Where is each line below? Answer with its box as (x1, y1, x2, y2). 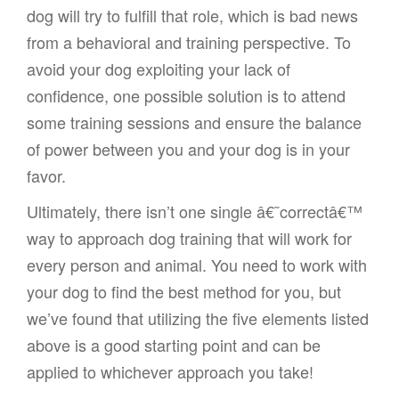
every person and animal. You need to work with (27, 253, 367, 277)
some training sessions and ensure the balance (27, 110, 362, 134)
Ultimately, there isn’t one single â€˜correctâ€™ (27, 199, 362, 224)
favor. (27, 164, 66, 188)
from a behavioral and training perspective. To (27, 30, 351, 54)
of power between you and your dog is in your (27, 137, 350, 161)
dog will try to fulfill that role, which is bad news (27, 4, 358, 28)
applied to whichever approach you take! (27, 360, 313, 384)
